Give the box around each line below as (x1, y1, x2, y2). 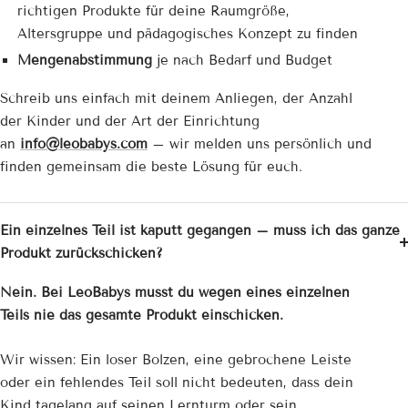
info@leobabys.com (20, 136, 148, 153)
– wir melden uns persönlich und (148, 136, 372, 153)
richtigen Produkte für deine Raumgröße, (16, 3, 290, 20)
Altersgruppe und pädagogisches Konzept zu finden (16, 25, 358, 43)
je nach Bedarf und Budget (151, 52, 332, 69)
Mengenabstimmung (16, 52, 152, 69)
